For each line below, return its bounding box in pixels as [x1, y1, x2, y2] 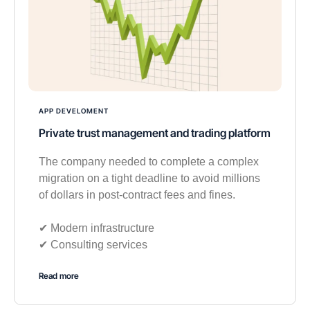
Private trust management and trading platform [39, 126, 271, 140]
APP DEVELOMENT [39, 107, 109, 116]
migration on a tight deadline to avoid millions [39, 172, 260, 185]
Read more [39, 271, 79, 282]
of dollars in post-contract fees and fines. [39, 189, 235, 201]
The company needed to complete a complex [39, 156, 259, 168]
